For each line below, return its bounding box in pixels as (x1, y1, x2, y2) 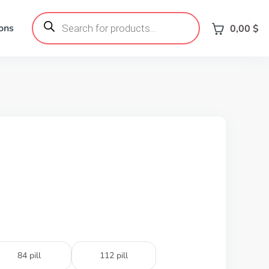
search (31, 19, 59, 32)
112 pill (100, 250, 128, 261)
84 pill (17, 250, 41, 261)
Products (31, 10, 70, 23)
